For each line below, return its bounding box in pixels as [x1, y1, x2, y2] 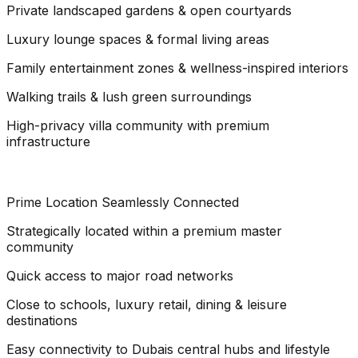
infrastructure [6, 133, 90, 149]
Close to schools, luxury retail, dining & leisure [6, 296, 287, 312]
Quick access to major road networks [6, 267, 233, 284]
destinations [6, 312, 78, 328]
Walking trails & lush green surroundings [6, 88, 252, 105]
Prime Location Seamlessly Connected [6, 193, 239, 210]
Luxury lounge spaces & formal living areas [6, 30, 269, 47]
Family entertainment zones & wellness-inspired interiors [6, 59, 348, 76]
